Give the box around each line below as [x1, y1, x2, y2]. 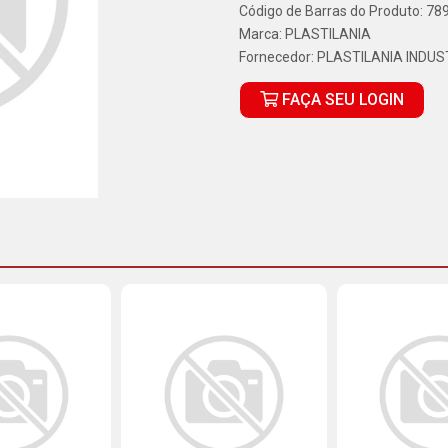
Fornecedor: [239, 49, 317, 65]
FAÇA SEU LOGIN [278, 90, 404, 109]
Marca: [239, 26, 285, 42]
